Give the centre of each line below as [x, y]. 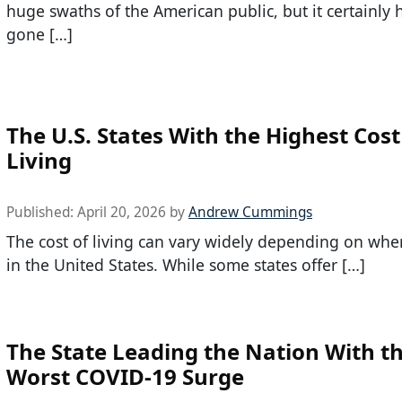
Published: [42, 212]
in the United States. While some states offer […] [186, 264]
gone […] [39, 35]
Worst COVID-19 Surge [125, 377]
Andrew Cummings [250, 212]
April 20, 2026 [122, 212]
